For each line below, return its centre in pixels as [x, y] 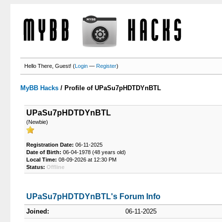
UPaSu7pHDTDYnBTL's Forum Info [93, 196]
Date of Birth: [44, 152]
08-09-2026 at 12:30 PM [86, 160]
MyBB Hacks [40, 88]
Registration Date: [50, 145]
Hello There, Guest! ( [50, 66]
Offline [55, 167]
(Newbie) [37, 122]
